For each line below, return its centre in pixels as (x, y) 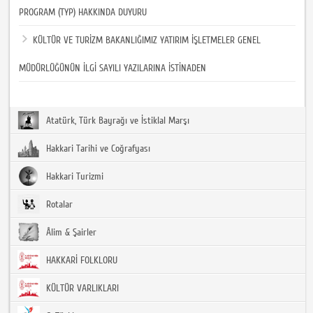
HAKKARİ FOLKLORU (81, 260)
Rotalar (58, 204)
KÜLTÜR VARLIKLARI (81, 288)
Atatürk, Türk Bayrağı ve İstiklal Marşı (117, 121)
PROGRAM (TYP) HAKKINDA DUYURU (83, 12)
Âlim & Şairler (70, 232)
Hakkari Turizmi (74, 176)
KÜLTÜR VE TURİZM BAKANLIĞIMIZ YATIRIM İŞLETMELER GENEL (147, 40)
